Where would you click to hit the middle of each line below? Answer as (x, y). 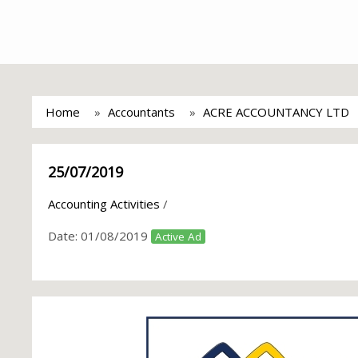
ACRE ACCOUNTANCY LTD (276, 112)
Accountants (141, 112)
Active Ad (178, 237)
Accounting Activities (104, 204)
